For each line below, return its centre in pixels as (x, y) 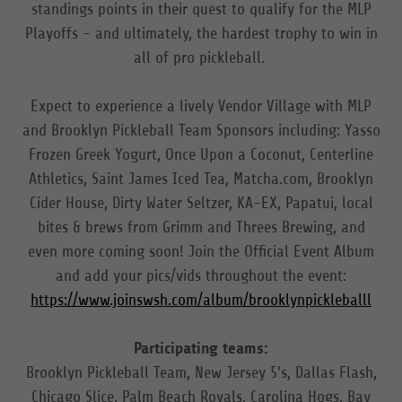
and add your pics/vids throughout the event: (201, 275)
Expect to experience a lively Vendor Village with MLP (201, 106)
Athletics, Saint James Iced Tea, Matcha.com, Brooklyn (201, 179)
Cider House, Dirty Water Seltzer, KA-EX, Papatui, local (201, 203)
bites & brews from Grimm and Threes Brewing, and (201, 227)
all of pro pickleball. (201, 57)
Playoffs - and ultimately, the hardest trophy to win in (201, 33)
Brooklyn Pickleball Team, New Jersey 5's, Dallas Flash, (201, 372)
